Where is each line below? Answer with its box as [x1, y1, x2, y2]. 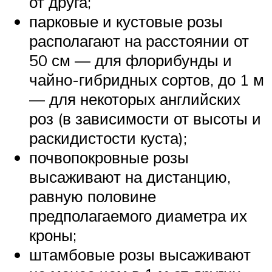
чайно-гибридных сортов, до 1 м [29, 69, 264, 89]
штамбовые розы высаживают [29, 244, 251, 264]
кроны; [29, 225, 76, 245]
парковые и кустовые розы [29, 11, 223, 31]
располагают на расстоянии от [29, 30, 249, 50]
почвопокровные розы [29, 147, 189, 167]
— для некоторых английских [29, 89, 240, 109]
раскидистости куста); [29, 127, 187, 148]
